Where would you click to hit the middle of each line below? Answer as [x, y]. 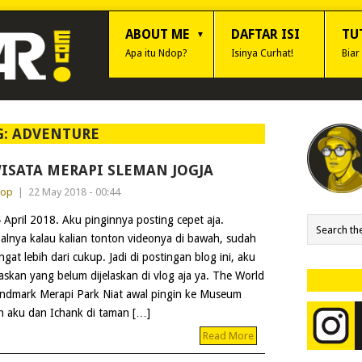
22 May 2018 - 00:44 [74, 192]
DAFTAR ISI [265, 34]
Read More [228, 336]
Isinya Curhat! [262, 53]
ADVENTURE [56, 134]
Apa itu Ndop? [156, 53]
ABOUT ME [157, 34]
